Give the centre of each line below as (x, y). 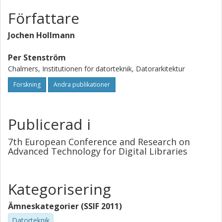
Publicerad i (49, 124)
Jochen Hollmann (41, 35)
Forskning (27, 84)
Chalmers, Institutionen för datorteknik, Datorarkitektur (96, 69)
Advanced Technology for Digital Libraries (98, 151)
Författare (44, 18)
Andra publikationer (82, 84)
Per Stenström (37, 57)
